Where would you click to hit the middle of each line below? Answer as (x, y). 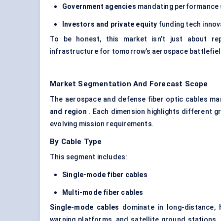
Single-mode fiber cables (105, 175)
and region (68, 112)
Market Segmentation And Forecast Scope (129, 84)
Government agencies (99, 7)
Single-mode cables (85, 207)
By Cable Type (76, 142)
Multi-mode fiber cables (103, 193)
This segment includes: (89, 157)
